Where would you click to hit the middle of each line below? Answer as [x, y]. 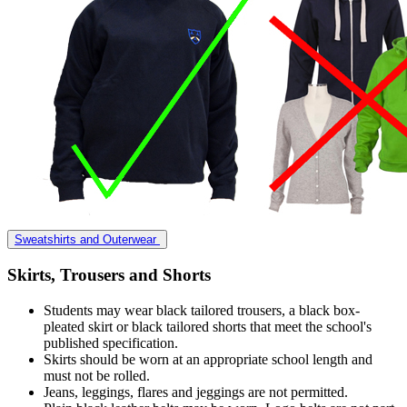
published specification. [113, 343]
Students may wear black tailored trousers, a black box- [202, 311]
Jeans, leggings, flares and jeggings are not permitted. [198, 392]
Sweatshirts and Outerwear [87, 239]
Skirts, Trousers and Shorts [109, 275]
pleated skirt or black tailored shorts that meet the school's [208, 327]
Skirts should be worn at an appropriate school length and [208, 360]
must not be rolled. [99, 376]
